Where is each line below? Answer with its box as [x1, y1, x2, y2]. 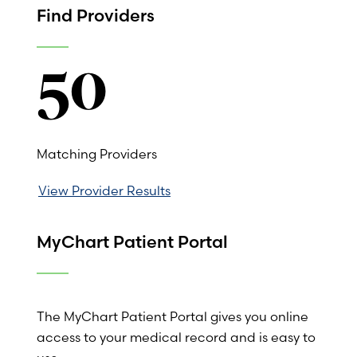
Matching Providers [37, 145, 157, 162]
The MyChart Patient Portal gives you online [37, 308, 308, 324]
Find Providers [37, 4, 155, 25]
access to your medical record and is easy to [37, 328, 316, 345]
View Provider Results [38, 182, 171, 198]
